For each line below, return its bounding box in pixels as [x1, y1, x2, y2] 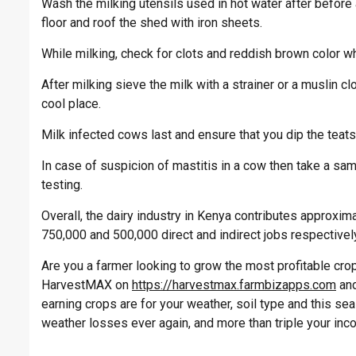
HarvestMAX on [41, 277, 132, 293]
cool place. [41, 96, 101, 112]
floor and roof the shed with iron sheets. [41, 15, 262, 31]
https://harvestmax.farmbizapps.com [132, 277, 336, 293]
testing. [41, 177, 83, 193]
